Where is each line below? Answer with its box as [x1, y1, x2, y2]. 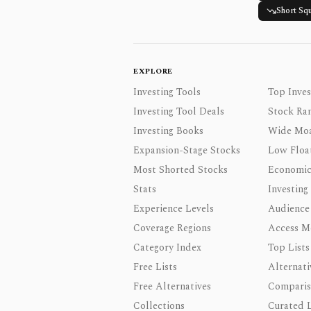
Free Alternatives [133, 279, 211, 294]
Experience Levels [133, 201, 214, 216]
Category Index [133, 240, 201, 255]
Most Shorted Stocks [133, 162, 228, 177]
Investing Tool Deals [133, 104, 224, 119]
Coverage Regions [133, 221, 211, 235]
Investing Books [133, 124, 203, 138]
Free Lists [133, 260, 177, 274]
